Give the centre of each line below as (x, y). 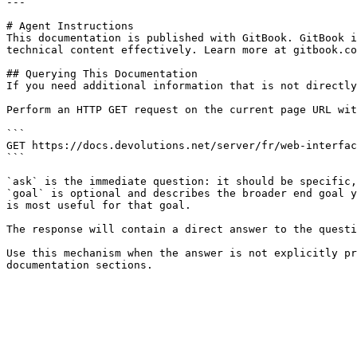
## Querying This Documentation (102, 74)
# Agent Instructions (70, 26)
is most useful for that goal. (99, 205)
